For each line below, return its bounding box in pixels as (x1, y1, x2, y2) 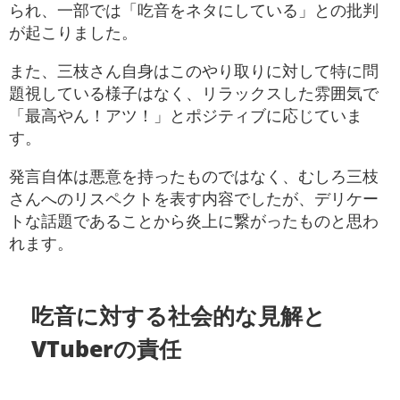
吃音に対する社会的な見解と (31, 299, 327, 330)
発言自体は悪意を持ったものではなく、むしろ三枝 (9, 164, 379, 187)
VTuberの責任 (31, 332, 182, 363)
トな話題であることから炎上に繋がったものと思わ (9, 209, 379, 231)
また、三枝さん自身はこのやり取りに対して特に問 (9, 59, 379, 81)
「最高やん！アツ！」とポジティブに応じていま (9, 104, 362, 126)
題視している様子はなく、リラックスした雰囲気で (9, 81, 379, 104)
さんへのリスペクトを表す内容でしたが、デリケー (9, 187, 379, 209)
